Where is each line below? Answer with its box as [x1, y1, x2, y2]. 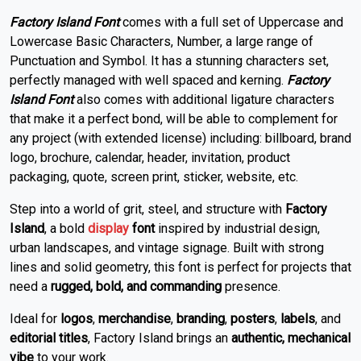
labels [280, 311, 315, 327]
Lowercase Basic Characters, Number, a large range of [10, 34, 313, 50]
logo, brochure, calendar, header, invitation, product [10, 150, 290, 166]
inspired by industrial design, [155, 221, 320, 237]
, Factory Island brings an [88, 330, 231, 346]
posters [230, 311, 275, 327]
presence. [222, 279, 280, 295]
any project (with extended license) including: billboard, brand [10, 131, 351, 147]
